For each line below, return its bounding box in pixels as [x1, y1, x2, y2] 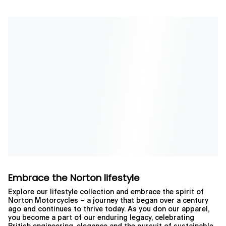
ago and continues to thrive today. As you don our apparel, [8, 206, 209, 213]
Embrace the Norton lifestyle [8, 172, 140, 185]
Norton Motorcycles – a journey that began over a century [8, 197, 208, 205]
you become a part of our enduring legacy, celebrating [8, 214, 194, 222]
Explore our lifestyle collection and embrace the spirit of [8, 189, 204, 196]
